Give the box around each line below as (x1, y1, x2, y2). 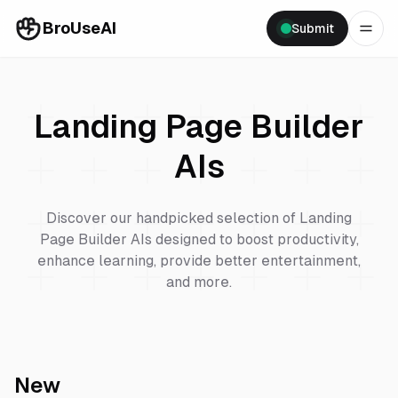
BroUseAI (43, 19, 116, 37)
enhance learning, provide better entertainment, (37, 252, 361, 269)
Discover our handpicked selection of (46, 210, 299, 227)
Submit (291, 21, 334, 36)
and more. (166, 274, 232, 291)
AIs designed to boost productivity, (126, 231, 359, 248)
